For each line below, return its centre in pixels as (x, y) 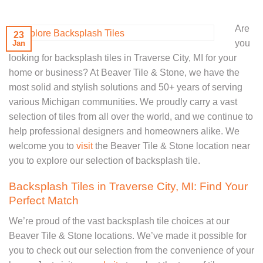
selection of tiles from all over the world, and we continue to (131, 116)
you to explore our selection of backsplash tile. (104, 160)
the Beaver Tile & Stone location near (171, 146)
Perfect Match (44, 201)
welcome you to (43, 146)
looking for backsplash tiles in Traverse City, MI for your (123, 58)
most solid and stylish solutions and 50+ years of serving (126, 87)
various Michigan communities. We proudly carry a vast (123, 102)
